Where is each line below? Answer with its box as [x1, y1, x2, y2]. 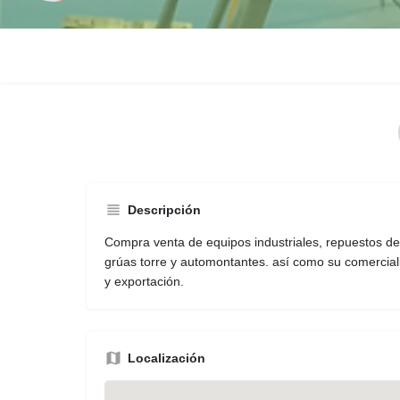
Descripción [128, 203, 201, 217]
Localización [128, 351, 205, 365]
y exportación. [104, 274, 184, 288]
